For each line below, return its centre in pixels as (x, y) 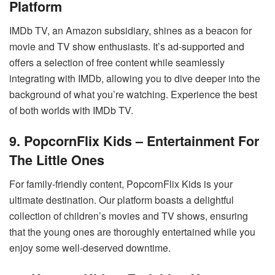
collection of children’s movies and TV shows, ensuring (129, 216)
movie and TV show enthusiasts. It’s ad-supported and (127, 46)
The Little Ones (57, 160)
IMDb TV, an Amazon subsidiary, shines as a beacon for (130, 30)
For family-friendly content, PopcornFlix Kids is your (121, 184)
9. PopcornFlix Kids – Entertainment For (134, 141)
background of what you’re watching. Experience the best (133, 94)
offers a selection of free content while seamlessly (117, 62)
